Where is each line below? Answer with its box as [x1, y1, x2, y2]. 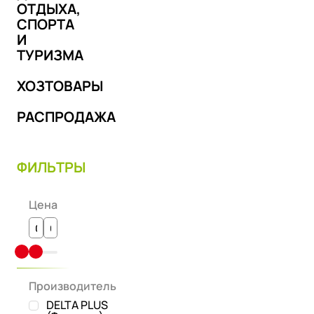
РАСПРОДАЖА [17, 107, 116, 126]
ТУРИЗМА [17, 46, 83, 65]
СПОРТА [17, 15, 74, 34]
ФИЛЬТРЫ [17, 158, 86, 177]
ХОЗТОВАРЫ [17, 76, 103, 95]
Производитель [29, 278, 116, 294]
